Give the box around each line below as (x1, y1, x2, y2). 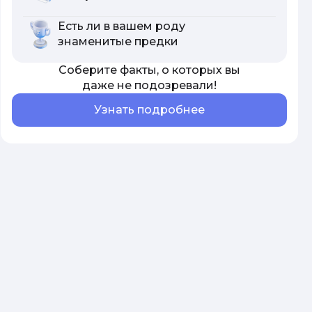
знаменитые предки (58, 35, 178, 48)
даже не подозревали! (82, 79, 217, 92)
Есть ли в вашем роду (58, 19, 185, 33)
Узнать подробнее (94, 103, 205, 116)
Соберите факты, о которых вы (58, 63, 240, 77)
